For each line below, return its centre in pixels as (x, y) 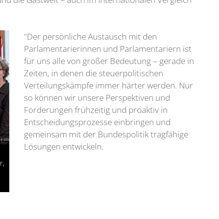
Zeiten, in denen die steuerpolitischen (94, 73)
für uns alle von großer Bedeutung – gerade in (109, 61)
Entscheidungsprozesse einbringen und (97, 122)
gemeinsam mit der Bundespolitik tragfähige (106, 134)
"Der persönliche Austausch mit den (90, 36)
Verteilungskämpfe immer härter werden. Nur (109, 85)
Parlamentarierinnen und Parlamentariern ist (108, 48)
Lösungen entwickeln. (64, 146)
